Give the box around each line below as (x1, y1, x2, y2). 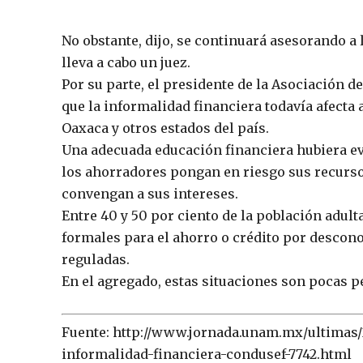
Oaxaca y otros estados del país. (62, 119, 269, 136)
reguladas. (62, 250, 130, 267)
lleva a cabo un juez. (62, 53, 190, 70)
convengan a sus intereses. (62, 185, 238, 202)
